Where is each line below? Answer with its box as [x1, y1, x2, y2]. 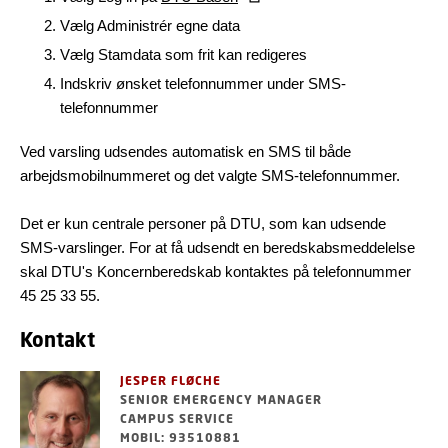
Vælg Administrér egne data [60, 17, 240, 34]
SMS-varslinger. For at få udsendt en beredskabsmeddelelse [20, 239, 415, 256]
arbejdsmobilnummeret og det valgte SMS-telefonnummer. [20, 167, 400, 184]
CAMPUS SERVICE [120, 411, 234, 426]
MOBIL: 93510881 [120, 430, 241, 445]
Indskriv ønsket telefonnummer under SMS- [60, 75, 346, 92]
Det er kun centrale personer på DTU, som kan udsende [20, 215, 386, 232]
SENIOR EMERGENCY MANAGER [120, 392, 322, 407]
